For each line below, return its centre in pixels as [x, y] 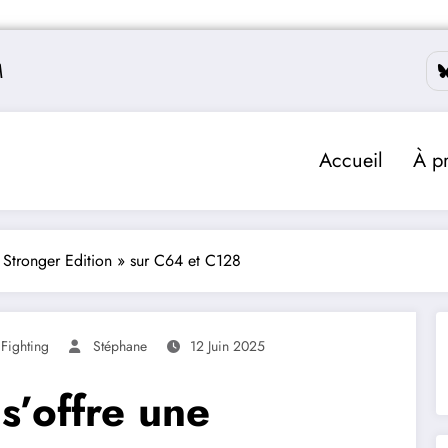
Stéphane [120, 345]
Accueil [350, 160]
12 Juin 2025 [227, 345]
